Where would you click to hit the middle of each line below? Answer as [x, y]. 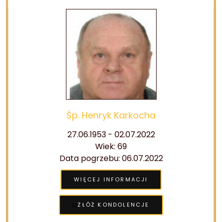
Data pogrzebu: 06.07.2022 [111, 158]
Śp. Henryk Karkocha [111, 115]
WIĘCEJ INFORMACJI [111, 179]
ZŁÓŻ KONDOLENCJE [113, 205]
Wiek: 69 [111, 146]
